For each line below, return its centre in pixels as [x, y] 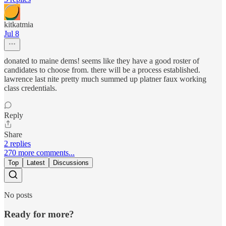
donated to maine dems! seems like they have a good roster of [102, 61]
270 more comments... [39, 152]
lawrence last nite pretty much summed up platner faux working [105, 79]
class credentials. [31, 88]
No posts [18, 195]
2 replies [17, 143]
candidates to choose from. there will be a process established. [102, 70]
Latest [36, 162]
